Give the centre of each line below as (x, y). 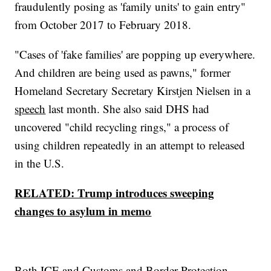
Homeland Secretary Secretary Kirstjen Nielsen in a (133, 91)
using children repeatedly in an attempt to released (130, 145)
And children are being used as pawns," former (123, 73)
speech (30, 109)
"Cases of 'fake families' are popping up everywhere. (135, 54)
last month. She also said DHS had (128, 109)
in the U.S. (40, 163)
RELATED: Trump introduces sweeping (115, 193)
